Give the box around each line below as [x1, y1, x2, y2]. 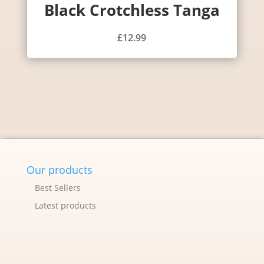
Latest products [34, 199, 96, 211]
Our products [26, 162, 93, 177]
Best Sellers [34, 181, 81, 193]
